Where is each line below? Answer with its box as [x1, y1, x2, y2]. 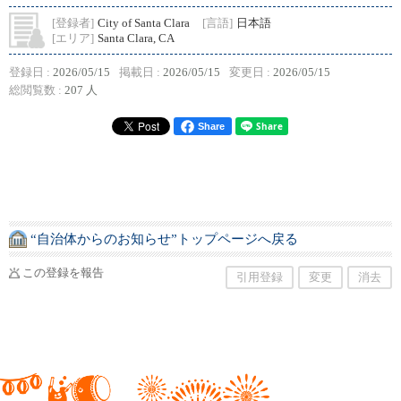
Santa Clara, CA [98, 32, 175, 45]
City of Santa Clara [98, 17, 190, 30]
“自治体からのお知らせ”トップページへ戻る [30, 231, 298, 246]
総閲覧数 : [9, 84, 64, 97]
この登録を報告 [22, 267, 104, 279]
